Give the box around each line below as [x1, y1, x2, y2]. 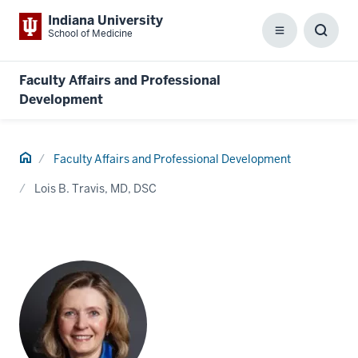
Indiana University [48, 12, 163, 29]
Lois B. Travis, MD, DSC [34, 181, 157, 196]
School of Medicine [48, 27, 133, 40]
